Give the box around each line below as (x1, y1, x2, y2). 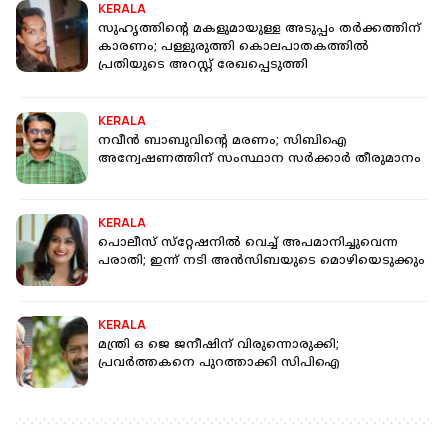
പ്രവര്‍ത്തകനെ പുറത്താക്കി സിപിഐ (98, 356, 340, 372)
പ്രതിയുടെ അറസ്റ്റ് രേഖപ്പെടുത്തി (98, 58, 308, 74)
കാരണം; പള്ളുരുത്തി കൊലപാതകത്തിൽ (98, 40, 369, 56)
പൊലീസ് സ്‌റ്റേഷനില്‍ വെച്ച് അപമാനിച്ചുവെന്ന (98, 236, 398, 252)
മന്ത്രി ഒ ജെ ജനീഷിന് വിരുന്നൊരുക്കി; (98, 338, 339, 354)
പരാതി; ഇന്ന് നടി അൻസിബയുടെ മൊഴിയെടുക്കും (98, 254, 425, 270)
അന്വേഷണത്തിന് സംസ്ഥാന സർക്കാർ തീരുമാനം (98, 152, 421, 168)
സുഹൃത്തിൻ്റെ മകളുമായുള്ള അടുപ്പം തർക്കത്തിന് (98, 22, 421, 38)
